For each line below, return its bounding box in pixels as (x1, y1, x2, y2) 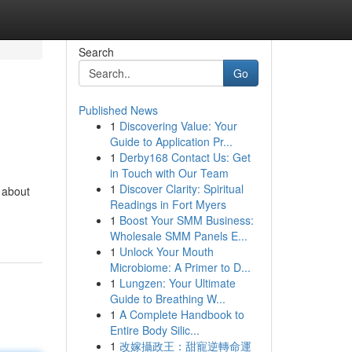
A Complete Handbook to (119, 306, 244, 322)
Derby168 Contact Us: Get (119, 149, 251, 165)
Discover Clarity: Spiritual (119, 181, 244, 196)
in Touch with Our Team (109, 165, 229, 181)
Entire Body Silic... (109, 322, 200, 338)
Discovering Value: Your (119, 118, 237, 134)
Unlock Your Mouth (119, 244, 214, 259)
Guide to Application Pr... (109, 134, 233, 149)
